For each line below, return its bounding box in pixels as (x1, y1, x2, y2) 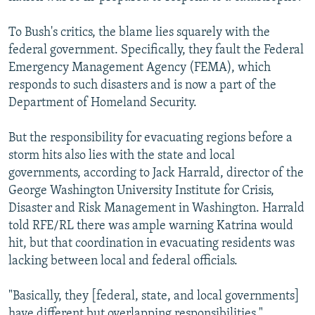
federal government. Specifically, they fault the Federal (8, 44, 304, 58)
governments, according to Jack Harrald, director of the (8, 167, 304, 181)
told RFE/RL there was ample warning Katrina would (8, 219, 293, 233)
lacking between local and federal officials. (8, 255, 238, 269)
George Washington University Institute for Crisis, (8, 184, 274, 198)
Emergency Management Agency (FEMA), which (8, 61, 271, 75)
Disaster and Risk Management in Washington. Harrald (8, 202, 304, 216)
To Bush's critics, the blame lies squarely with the (8, 26, 270, 40)
